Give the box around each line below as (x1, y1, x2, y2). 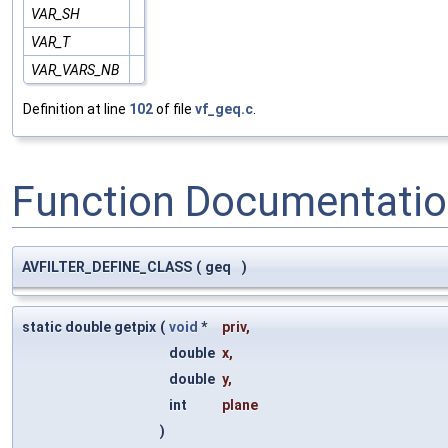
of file (153, 100, 195, 117)
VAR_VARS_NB (31, 61, 119, 78)
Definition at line (23, 100, 129, 117)
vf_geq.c (195, 100, 253, 117)
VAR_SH (31, 5, 80, 22)
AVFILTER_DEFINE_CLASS (22, 258, 192, 275)
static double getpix (22, 318, 156, 335)
